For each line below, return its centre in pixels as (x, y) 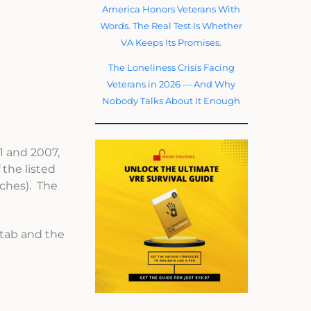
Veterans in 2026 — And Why (171, 84)
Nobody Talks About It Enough (171, 100)
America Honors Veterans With (171, 9)
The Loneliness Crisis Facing (171, 67)
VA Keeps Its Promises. (171, 42)
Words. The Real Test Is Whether (171, 25)
